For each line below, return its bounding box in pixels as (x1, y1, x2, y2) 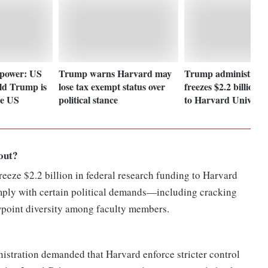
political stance (59, 92, 118, 106)
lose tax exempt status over (59, 79, 166, 93)
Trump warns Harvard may (59, 66, 172, 80)
